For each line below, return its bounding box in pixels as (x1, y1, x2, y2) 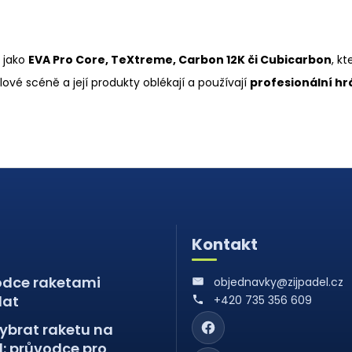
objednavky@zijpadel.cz (211, 273, 343, 290)
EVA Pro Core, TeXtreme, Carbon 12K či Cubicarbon (28, 51, 332, 68)
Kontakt (192, 233, 258, 255)
